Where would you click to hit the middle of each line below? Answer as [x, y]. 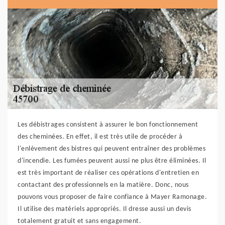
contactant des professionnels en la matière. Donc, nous [103, 185]
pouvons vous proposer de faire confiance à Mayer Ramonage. [112, 197]
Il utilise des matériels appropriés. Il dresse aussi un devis [104, 209]
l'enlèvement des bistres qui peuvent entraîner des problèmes [111, 149]
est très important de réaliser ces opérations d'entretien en [108, 173]
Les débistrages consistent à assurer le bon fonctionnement [108, 125]
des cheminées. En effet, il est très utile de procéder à [100, 137]
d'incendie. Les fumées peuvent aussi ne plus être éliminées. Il [112, 161]
